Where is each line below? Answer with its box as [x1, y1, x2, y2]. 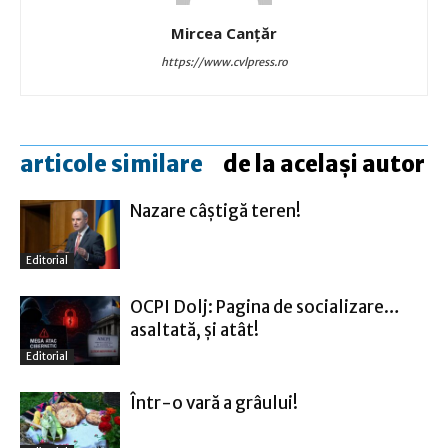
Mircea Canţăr [171, 22, 277, 43]
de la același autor [223, 149, 425, 178]
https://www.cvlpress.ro [160, 54, 288, 69]
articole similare [20, 149, 203, 178]
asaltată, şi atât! [130, 318, 259, 341]
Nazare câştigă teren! [130, 199, 301, 222]
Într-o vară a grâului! [130, 391, 298, 414]
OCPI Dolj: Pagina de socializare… [130, 295, 400, 318]
